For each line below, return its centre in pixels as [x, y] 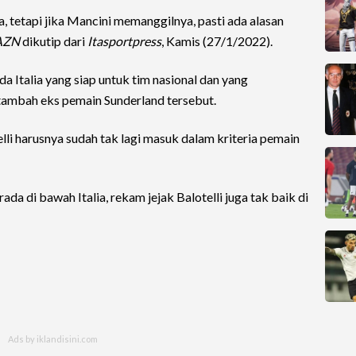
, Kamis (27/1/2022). [217, 41]
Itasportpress [124, 41]
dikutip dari [54, 41]
